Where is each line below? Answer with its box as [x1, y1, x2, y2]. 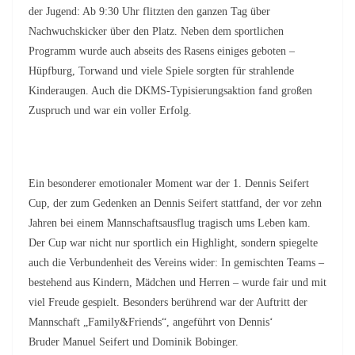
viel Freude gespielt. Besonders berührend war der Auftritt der [29, 296, 307, 308]
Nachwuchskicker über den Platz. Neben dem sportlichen [29, 25, 284, 37]
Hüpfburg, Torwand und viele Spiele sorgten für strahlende [29, 65, 294, 77]
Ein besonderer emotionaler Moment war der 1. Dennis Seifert [29, 177, 309, 189]
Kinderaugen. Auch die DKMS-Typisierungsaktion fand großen [29, 85, 312, 97]
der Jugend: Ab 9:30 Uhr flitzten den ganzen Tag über [29, 6, 270, 17]
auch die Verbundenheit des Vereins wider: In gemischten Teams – [29, 257, 324, 269]
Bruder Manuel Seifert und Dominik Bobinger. [29, 336, 239, 348]
